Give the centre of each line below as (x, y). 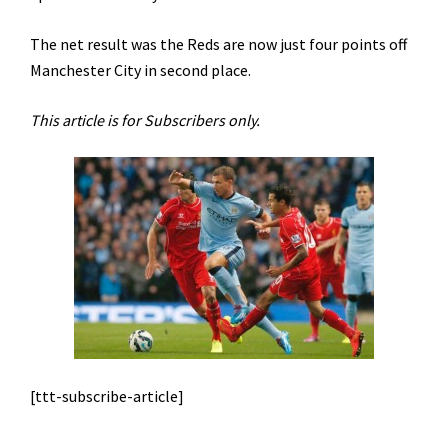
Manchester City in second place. (140, 70)
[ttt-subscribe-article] (107, 396)
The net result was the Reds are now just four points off (218, 44)
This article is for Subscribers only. (145, 120)
